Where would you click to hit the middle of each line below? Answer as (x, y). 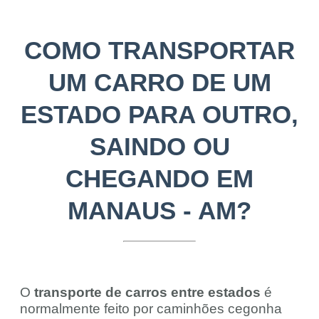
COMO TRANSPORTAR (159, 51)
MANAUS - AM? (159, 211)
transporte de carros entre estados (147, 293)
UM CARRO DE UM (159, 83)
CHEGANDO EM (159, 179)
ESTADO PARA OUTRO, (159, 115)
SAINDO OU (159, 147)
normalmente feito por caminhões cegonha (151, 309)
